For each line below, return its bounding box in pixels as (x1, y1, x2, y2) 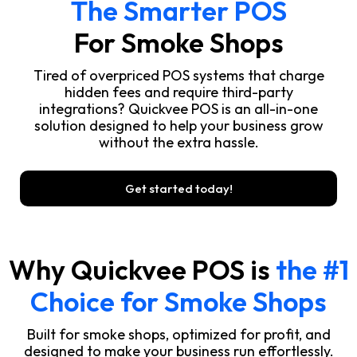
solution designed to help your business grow (33, 116, 324, 135)
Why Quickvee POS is (8, 252, 276, 287)
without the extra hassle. (98, 132, 259, 151)
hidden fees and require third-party (64, 82, 293, 101)
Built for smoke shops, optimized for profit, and (26, 324, 331, 343)
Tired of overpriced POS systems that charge (33, 65, 324, 84)
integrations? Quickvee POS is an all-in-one (39, 99, 318, 118)
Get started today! (124, 180, 233, 196)
